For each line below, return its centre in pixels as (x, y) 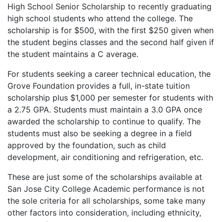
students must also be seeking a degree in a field (100, 134)
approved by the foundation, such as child (87, 145)
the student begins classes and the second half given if (111, 42)
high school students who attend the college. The (100, 19)
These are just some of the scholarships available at (105, 177)
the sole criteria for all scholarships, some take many (107, 201)
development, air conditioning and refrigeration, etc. (105, 157)
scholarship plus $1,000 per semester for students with (110, 98)
